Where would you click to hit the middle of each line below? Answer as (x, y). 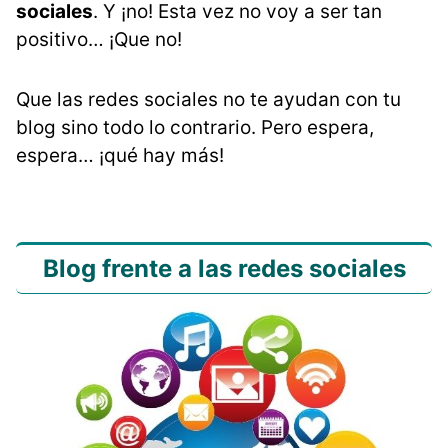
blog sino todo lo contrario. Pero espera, (195, 127)
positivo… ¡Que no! (99, 39)
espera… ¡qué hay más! (120, 155)
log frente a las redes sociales (232, 268)
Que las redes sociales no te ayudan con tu (208, 99)
